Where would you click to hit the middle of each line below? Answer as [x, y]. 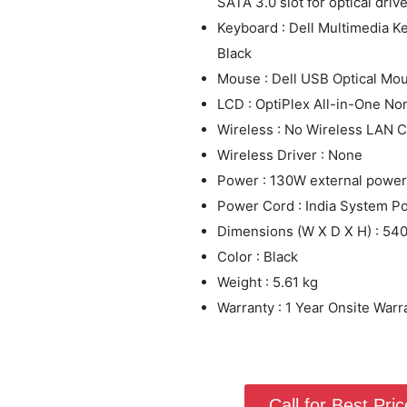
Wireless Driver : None [290, 154]
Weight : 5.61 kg [268, 282]
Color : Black [258, 256]
